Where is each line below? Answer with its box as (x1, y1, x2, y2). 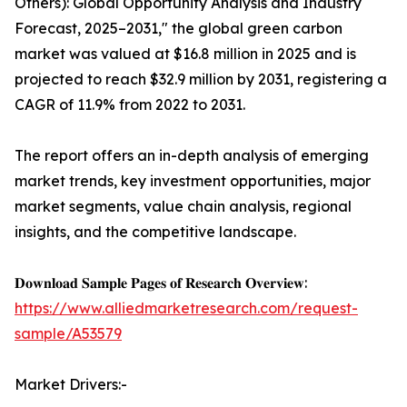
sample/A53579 (15, 324, 122, 343)
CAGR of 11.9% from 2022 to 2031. (15, 95, 245, 114)
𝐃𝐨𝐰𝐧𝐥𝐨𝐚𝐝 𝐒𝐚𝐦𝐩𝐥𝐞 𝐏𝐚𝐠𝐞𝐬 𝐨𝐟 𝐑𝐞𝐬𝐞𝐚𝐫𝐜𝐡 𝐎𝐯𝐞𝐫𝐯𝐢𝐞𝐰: (15, 273, 307, 293)
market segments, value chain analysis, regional (15, 197, 352, 216)
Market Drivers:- (15, 375, 127, 394)
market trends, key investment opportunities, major (15, 172, 371, 191)
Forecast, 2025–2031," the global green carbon (15, 19, 342, 38)
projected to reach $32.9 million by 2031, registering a (15, 70, 387, 89)
